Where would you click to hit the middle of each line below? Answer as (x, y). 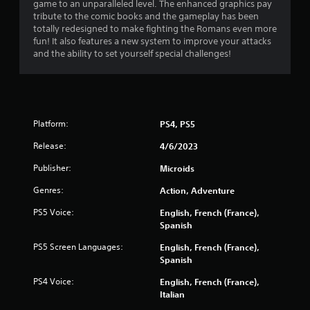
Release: (50, 145)
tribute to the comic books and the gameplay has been (146, 16)
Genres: (48, 190)
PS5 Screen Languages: (78, 246)
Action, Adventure (197, 190)
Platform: (51, 123)
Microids (177, 168)
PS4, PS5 (177, 124)
